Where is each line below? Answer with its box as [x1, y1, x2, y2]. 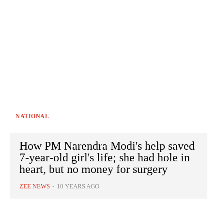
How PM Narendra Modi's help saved [19, 139, 195, 153]
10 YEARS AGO [57, 183, 99, 190]
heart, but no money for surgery [19, 163, 168, 176]
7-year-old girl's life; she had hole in [19, 151, 190, 164]
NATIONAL [15, 113, 49, 120]
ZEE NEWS [19, 183, 50, 190]
